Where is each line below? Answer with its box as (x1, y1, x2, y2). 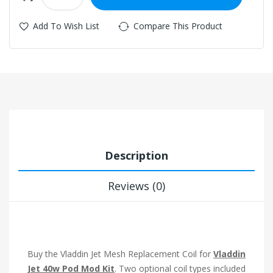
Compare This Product (133, 19, 222, 32)
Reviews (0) (108, 178, 165, 193)
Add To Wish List (33, 19, 99, 32)
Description (105, 147, 168, 163)
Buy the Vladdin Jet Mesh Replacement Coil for (27, 247, 213, 260)
